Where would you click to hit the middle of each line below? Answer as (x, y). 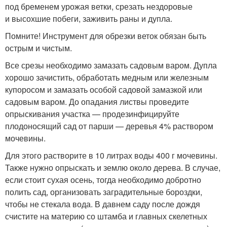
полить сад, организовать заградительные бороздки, (104, 192)
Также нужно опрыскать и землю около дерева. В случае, (113, 168)
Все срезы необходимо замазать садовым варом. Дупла (111, 65)
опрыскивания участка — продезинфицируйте (92, 114)
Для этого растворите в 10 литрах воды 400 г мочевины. (111, 156)
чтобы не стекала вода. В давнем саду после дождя (103, 204)
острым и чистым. (39, 48)
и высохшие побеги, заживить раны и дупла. (89, 19)
